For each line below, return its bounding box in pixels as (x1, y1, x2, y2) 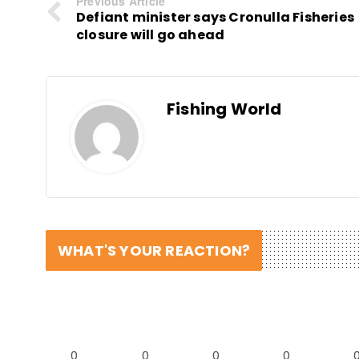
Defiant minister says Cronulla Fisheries (76, 8, 355, 27)
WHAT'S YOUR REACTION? (58, 240, 251, 261)
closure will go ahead (76, 26, 225, 45)
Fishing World (167, 98, 282, 121)
